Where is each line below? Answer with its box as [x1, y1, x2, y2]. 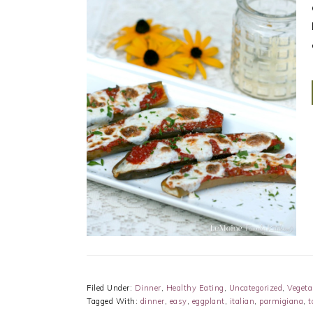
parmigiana [259, 296, 303, 307]
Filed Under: [87, 283, 135, 293]
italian [229, 296, 254, 307]
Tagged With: [87, 296, 140, 307]
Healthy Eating [166, 283, 224, 293]
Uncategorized [228, 283, 282, 293]
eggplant [191, 296, 225, 307]
